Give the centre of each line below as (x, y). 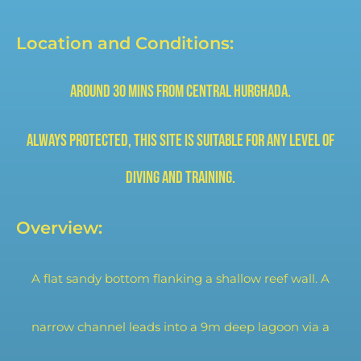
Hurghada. (262, 92)
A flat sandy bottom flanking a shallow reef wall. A (180, 279)
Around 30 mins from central (152, 92)
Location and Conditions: (127, 43)
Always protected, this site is (112, 140)
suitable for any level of (266, 140)
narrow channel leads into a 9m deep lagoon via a (180, 327)
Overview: (62, 228)
